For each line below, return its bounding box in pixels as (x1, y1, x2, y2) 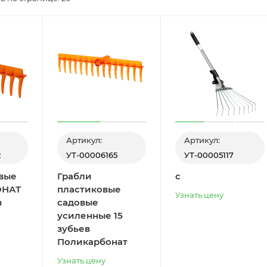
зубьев (57, 222, 90, 234)
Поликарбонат (57, 235, 128, 247)
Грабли (57, 170, 92, 182)
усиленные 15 (57, 209, 123, 221)
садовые (57, 196, 98, 208)
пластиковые (57, 183, 121, 195)
